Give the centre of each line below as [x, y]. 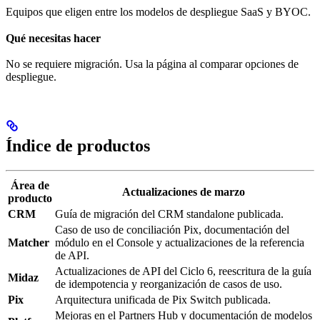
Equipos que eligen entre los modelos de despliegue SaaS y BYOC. [158, 12]
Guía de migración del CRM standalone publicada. [169, 214]
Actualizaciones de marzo [184, 191]
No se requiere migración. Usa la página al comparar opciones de [152, 64]
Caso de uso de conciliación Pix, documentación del [172, 229]
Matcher [29, 242]
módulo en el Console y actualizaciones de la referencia [180, 242]
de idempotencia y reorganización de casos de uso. [169, 284]
